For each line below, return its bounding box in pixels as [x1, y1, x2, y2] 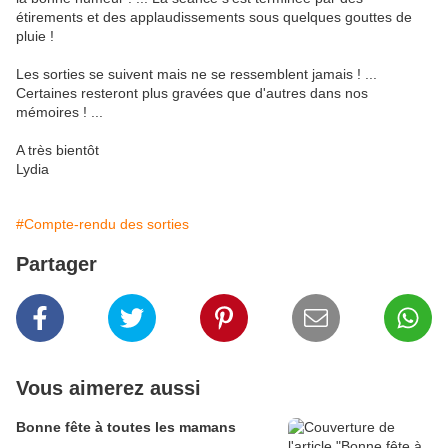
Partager [16, 253, 97, 275]
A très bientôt [16, 142, 99, 158]
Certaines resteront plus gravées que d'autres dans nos [16, 85, 368, 101]
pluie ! [16, 28, 54, 44]
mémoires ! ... [16, 104, 103, 120]
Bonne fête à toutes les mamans [16, 419, 236, 435]
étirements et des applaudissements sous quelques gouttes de [16, 9, 412, 25]
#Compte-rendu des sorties [16, 216, 189, 232]
